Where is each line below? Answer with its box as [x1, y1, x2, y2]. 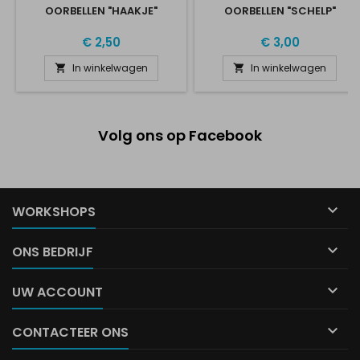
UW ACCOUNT [12, 283, 103, 301]
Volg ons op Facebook [98, 125, 262, 145]
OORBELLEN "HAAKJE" [45, 3, 157, 18]
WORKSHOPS [12, 202, 96, 221]
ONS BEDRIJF [12, 243, 93, 261]
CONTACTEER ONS [12, 323, 129, 342]
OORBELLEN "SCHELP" [223, 3, 336, 18]
